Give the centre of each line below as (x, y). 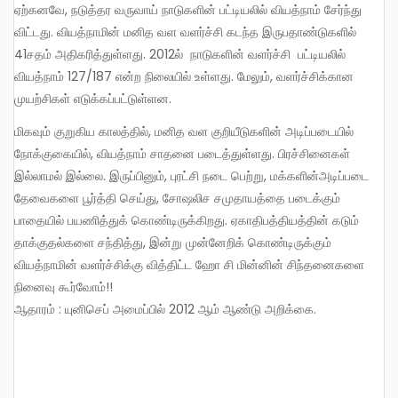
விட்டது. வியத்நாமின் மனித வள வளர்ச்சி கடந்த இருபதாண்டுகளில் (185, 32)
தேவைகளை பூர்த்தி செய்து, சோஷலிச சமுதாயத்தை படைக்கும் (177, 198)
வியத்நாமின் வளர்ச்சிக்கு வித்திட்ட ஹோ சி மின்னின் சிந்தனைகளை (189, 264)
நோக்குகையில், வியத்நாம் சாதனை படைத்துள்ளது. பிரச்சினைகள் (182, 153)
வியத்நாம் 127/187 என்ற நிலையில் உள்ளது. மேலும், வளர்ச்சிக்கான (184, 77)
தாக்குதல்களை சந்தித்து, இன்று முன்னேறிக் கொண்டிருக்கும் (175, 242)
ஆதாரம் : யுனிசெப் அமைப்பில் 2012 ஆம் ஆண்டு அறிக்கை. (165, 309)
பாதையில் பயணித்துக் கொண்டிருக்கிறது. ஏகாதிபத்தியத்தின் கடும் (187, 220)
